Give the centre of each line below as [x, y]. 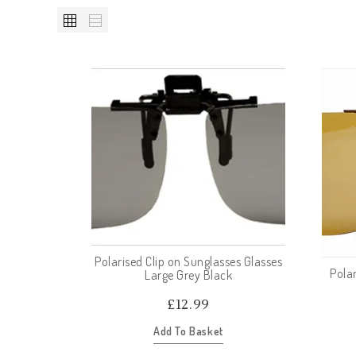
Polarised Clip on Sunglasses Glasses [188, 261]
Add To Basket [188, 331]
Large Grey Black [188, 275]
